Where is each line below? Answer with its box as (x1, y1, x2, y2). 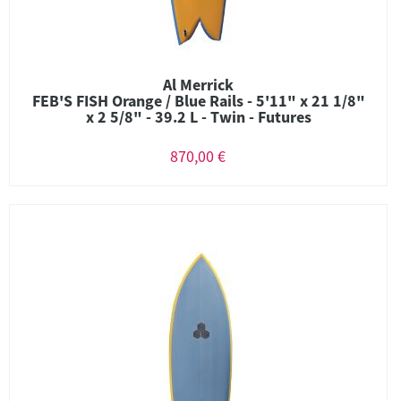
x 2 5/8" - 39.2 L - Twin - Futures (85, 107, 311, 127)
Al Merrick (163, 74, 234, 95)
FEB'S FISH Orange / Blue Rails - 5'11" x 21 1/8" (31, 90, 365, 111)
